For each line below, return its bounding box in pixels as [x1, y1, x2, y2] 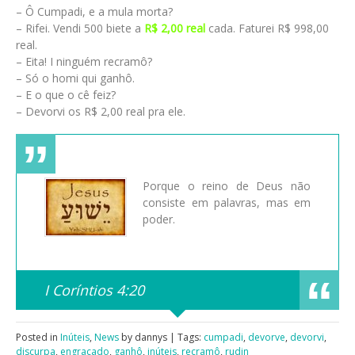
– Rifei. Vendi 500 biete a [16, 20, 144, 36]
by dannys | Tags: [119, 330, 204, 344]
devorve [248, 330, 285, 344]
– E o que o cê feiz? [16, 86, 116, 102]
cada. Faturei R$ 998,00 [205, 20, 329, 36]
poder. [143, 212, 175, 227]
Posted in [16, 330, 60, 344]
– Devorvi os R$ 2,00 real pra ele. [16, 103, 185, 119]
